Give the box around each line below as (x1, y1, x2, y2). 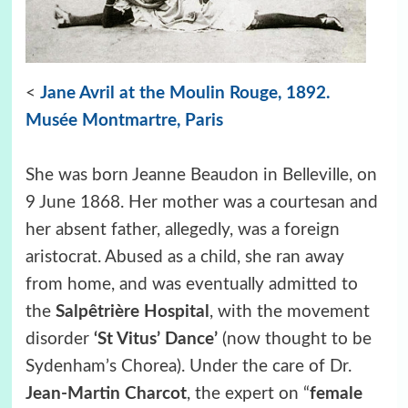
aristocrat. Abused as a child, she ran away (25, 249, 344, 267)
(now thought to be (217, 331, 372, 349)
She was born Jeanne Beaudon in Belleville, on (25, 167, 377, 185)
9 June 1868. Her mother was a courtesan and (25, 194, 378, 212)
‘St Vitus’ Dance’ (93, 331, 218, 349)
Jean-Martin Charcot (25, 385, 187, 403)
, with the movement (209, 303, 370, 321)
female (309, 385, 362, 403)
